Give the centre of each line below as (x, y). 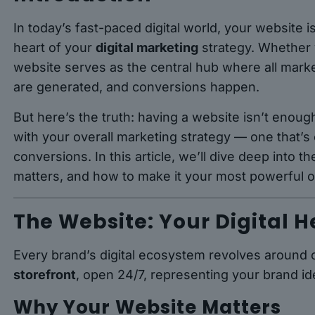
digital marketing (147, 48)
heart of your (55, 48)
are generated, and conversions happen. (137, 87)
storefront (45, 275)
